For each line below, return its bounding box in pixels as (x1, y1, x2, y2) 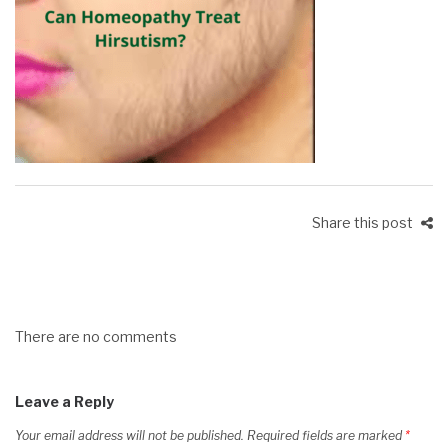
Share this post (312, 214, 416, 231)
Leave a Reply (15, 393, 114, 410)
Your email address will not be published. (15, 428, 244, 443)
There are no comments (15, 328, 177, 345)
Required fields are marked (247, 428, 405, 443)
